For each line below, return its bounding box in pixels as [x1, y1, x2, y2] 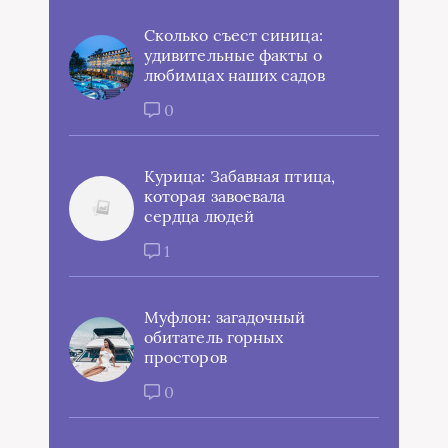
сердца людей [144, 205, 254, 226]
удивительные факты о [144, 44, 322, 65]
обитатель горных [144, 326, 284, 347]
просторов [144, 346, 227, 367]
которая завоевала [144, 185, 286, 206]
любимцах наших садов [144, 64, 325, 85]
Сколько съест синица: [144, 24, 323, 45]
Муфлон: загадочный [144, 306, 306, 327]
